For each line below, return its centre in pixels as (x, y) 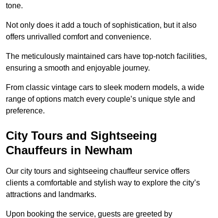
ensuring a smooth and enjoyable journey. (78, 68)
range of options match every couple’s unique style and (100, 99)
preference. (25, 110)
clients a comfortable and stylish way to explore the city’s (103, 182)
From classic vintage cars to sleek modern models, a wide (105, 87)
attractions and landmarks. (51, 194)
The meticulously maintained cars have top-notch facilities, (106, 56)
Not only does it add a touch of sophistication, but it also (101, 25)
